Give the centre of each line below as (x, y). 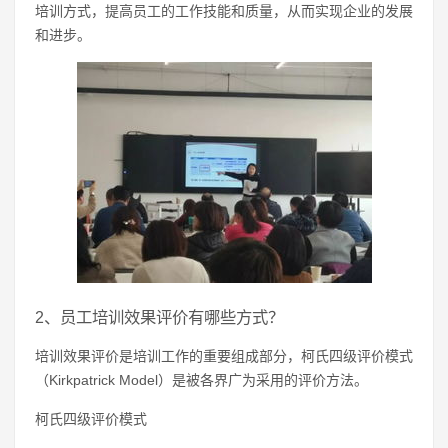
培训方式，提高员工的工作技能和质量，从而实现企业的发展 (224, 11)
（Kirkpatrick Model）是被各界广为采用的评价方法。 (201, 380)
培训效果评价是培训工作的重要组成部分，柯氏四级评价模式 (224, 356)
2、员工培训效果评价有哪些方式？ (159, 317)
